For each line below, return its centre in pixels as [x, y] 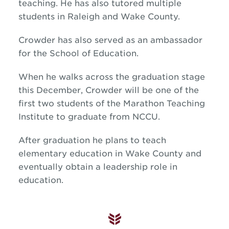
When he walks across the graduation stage [111, 77]
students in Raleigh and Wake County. [99, 17]
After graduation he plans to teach [92, 140]
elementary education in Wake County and [110, 154]
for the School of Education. [78, 53]
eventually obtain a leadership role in [98, 167]
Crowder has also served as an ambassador [110, 40]
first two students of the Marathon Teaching [111, 104]
